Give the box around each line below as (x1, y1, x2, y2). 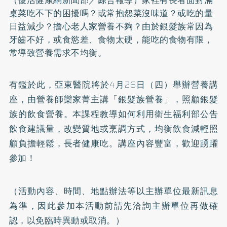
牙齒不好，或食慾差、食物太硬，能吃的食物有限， (9, 32, 213, 46)
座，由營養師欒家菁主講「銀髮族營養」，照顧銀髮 (9, 92, 218, 106)
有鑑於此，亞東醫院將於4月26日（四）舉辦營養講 (9, 78, 218, 91)
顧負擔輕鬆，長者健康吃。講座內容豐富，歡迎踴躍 (9, 136, 218, 150)
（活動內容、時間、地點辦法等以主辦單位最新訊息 (9, 184, 218, 198)
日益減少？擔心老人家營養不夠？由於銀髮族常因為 (9, 19, 213, 33)
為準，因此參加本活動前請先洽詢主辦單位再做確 (9, 199, 218, 212)
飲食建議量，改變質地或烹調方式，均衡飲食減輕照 (9, 122, 218, 135)
